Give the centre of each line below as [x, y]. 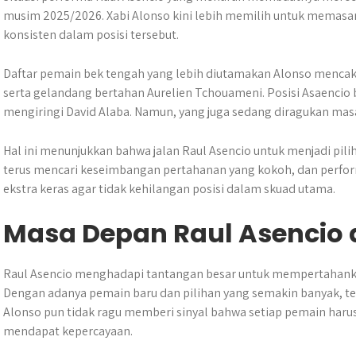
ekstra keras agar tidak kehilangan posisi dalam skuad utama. [169, 189]
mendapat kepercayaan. [68, 331]
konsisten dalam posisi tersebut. [91, 35]
